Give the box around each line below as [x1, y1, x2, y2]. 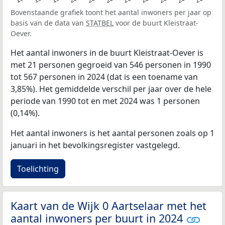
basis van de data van [11, 18, 86, 28]
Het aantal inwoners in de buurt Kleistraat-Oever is [11, 47, 203, 58]
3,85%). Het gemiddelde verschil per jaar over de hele [11, 83, 211, 94]
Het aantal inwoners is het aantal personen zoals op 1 [11, 127, 214, 139]
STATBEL [86, 18, 114, 28]
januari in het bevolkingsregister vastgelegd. [11, 139, 180, 151]
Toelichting [17, 163, 59, 174]
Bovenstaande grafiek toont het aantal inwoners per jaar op [11, 7, 211, 17]
